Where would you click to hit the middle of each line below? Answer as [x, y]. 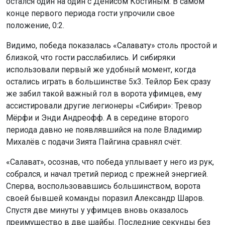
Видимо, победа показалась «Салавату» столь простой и [111, 46]
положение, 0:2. [35, 26]
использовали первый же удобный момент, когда [101, 70]
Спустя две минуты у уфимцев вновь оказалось [97, 210]
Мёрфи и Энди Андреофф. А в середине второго [97, 118]
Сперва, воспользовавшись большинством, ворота [103, 186]
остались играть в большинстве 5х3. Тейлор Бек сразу [108, 82]
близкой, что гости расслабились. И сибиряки [91, 58]
